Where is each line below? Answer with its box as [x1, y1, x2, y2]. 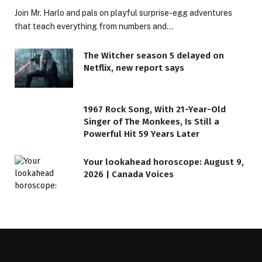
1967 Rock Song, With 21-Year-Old [84, 104, 226, 115]
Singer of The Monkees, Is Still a [84, 116, 219, 127]
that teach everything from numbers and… [15, 21, 173, 31]
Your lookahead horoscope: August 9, [84, 156, 244, 167]
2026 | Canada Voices [84, 168, 174, 180]
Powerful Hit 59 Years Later [84, 128, 199, 139]
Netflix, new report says [84, 62, 184, 73]
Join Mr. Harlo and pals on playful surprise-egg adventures [15, 8, 232, 18]
